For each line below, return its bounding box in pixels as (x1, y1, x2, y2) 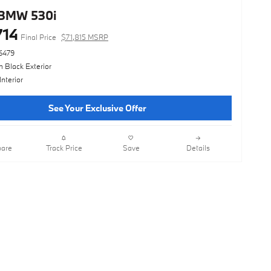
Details (186, 143, 210, 153)
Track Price (45, 143, 82, 153)
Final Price (21, 31, 56, 42)
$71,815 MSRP (61, 31, 108, 42)
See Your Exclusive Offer (48, 102, 146, 114)
